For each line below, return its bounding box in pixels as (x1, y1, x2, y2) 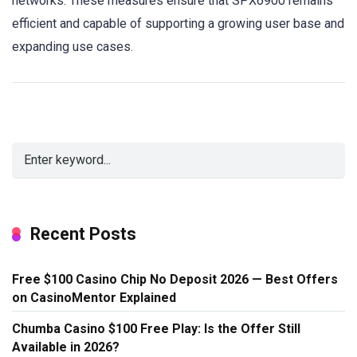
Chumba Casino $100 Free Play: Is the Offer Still (12, 320, 300, 336)
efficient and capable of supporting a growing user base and (12, 15, 344, 31)
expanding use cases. (12, 38, 133, 54)
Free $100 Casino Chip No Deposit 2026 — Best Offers (12, 271, 338, 287)
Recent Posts (30, 223, 136, 244)
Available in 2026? (12, 339, 120, 355)
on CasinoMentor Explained (12, 289, 176, 305)
